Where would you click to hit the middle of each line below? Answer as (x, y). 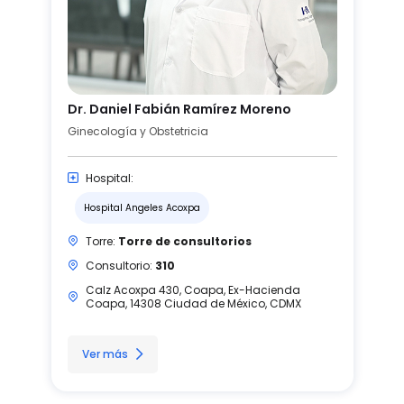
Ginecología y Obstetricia (138, 131)
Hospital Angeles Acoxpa (142, 207)
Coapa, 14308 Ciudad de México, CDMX (193, 303)
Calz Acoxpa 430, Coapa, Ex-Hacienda (193, 289)
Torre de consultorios (184, 241)
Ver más (105, 353)
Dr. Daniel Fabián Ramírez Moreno (179, 109)
